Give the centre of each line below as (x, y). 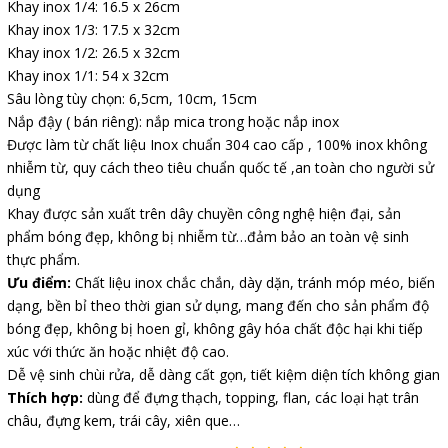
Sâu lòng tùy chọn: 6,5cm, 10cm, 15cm (132, 98)
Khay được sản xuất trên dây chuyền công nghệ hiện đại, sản (204, 213)
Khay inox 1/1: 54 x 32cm (88, 75)
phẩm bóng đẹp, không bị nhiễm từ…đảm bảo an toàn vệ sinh (208, 236)
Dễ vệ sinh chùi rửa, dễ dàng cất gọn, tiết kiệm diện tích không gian (223, 374)
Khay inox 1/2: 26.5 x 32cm (93, 52)
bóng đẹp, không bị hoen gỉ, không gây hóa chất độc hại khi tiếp (215, 328)
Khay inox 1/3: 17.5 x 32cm (93, 29)
